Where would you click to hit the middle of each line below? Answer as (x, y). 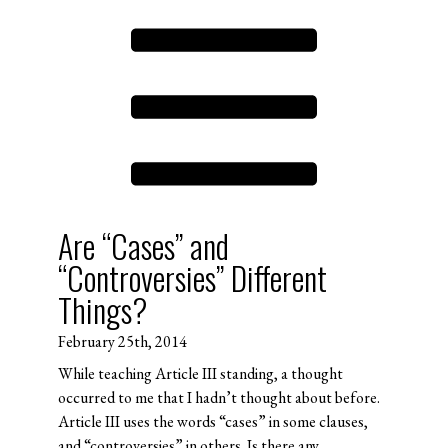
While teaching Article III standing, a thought (200, 374)
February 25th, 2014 (122, 342)
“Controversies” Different (192, 278)
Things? (102, 310)
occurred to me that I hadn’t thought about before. (218, 398)
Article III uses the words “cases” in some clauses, (212, 422)
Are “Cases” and (143, 246)
